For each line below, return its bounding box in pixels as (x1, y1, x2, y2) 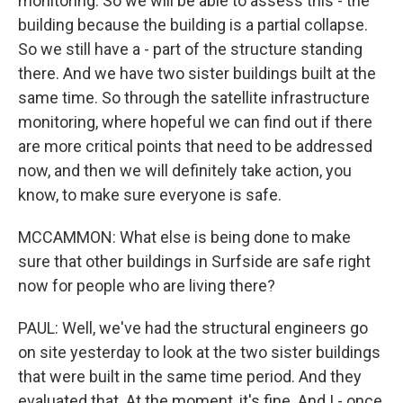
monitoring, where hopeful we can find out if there (18, 112, 372, 131)
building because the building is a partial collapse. (18, 14, 368, 34)
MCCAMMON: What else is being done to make (18, 227, 351, 246)
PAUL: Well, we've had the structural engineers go (18, 318, 368, 337)
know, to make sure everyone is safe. (18, 184, 282, 204)
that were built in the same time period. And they (18, 366, 362, 386)
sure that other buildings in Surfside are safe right (18, 251, 371, 271)
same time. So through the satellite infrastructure (18, 87, 370, 107)
